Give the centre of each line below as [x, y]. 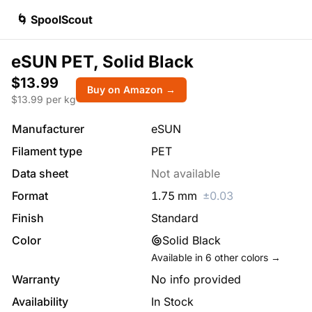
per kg [60, 99]
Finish [28, 218]
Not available [186, 173]
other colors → [246, 257]
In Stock [172, 302]
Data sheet [40, 173]
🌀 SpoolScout [55, 19]
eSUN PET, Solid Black [102, 62]
